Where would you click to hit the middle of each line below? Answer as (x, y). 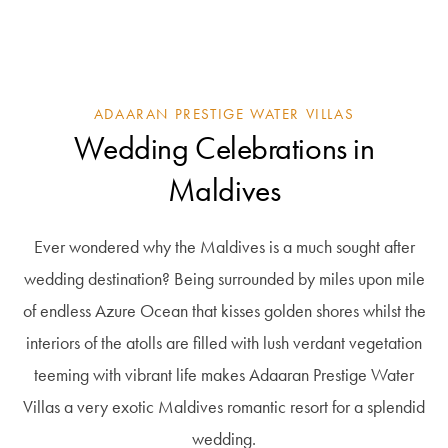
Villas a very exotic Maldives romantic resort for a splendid (224, 407)
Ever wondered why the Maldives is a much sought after (224, 247)
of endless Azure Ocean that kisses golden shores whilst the (224, 311)
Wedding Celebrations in (224, 148)
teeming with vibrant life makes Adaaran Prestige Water (224, 375)
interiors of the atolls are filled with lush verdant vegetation (224, 343)
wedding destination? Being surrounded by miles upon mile (224, 279)
